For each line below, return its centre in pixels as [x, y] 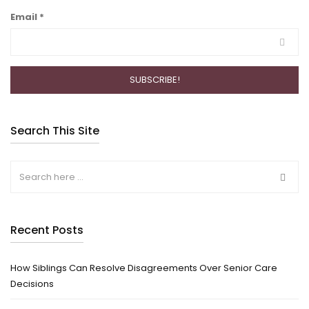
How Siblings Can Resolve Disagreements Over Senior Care [144, 268]
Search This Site [55, 131]
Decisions [32, 284]
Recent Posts [47, 230]
